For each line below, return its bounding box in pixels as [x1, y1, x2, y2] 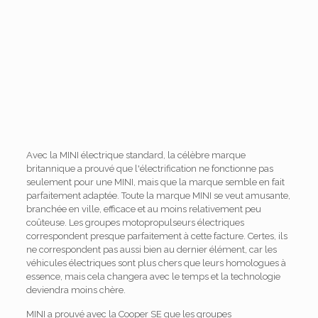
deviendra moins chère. [26, 285, 126, 296]
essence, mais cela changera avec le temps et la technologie [26, 271, 280, 283]
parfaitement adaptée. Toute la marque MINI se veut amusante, [26, 190, 290, 202]
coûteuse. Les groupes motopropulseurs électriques [26, 217, 244, 229]
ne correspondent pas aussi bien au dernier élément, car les [26, 244, 277, 256]
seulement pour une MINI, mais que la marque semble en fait [26, 177, 285, 188]
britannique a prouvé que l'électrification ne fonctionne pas [26, 163, 273, 175]
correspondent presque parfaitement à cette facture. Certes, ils [26, 231, 287, 242]
